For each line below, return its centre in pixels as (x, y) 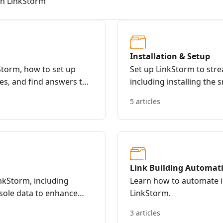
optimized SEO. (158, 107)
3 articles (145, 213)
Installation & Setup (170, 56)
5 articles (145, 101)
